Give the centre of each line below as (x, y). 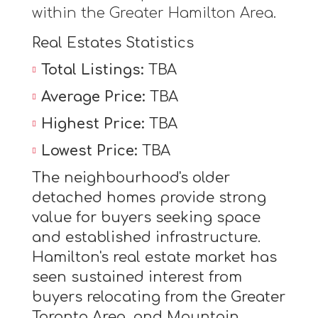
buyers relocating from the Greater (158, 297)
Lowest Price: (91, 151)
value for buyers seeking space (146, 218)
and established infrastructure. (146, 238)
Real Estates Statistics (117, 43)
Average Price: (95, 97)
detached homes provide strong (149, 198)
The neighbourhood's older (131, 178)
